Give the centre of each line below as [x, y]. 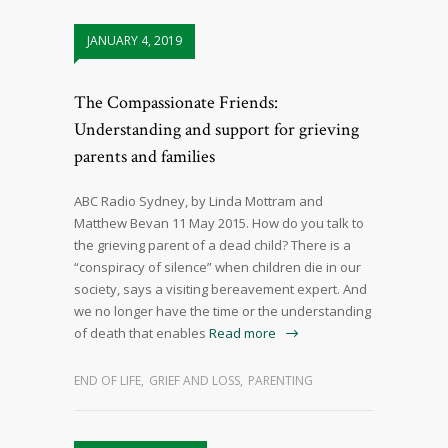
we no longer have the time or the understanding [222, 311]
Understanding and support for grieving [216, 130]
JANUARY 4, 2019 [134, 41]
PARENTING [280, 381]
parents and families [144, 157]
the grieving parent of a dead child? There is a [212, 245]
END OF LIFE [107, 381]
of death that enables [140, 333]
